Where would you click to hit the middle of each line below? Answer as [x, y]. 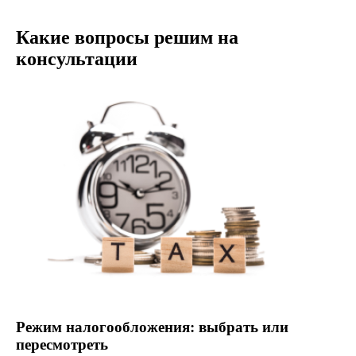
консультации [77, 59]
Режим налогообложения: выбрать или [152, 327]
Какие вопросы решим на [127, 38]
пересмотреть [62, 344]
